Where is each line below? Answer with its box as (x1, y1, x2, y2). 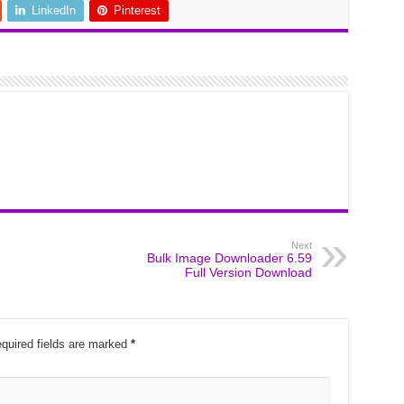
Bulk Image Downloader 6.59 (146, 251, 312, 265)
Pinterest (113, 4, 161, 17)
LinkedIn (31, 4, 76, 17)
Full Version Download (184, 265, 312, 280)
